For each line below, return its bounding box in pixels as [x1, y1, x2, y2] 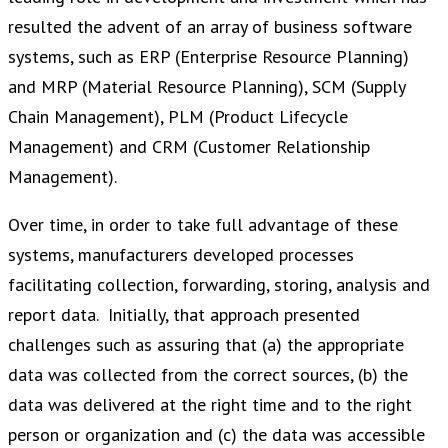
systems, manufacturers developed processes [8, 243, 354, 267]
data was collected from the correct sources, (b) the [8, 363, 408, 387]
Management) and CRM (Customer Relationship [8, 135, 370, 159]
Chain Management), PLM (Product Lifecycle [8, 105, 348, 129]
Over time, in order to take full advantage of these [8, 213, 398, 237]
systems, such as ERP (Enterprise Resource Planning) [8, 45, 409, 69]
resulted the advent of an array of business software [8, 15, 412, 39]
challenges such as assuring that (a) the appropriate [8, 333, 404, 357]
